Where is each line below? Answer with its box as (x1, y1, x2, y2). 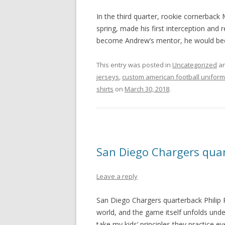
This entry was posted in (96, 60, 172, 69)
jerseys (96, 72, 119, 81)
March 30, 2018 (125, 84, 169, 93)
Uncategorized (172, 60, 217, 69)
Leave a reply (96, 172, 138, 181)
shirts (96, 84, 114, 93)
